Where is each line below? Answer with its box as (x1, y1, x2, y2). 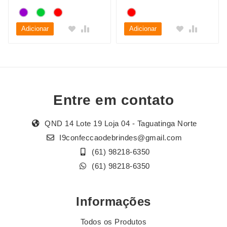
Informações (76, 195, 151, 209)
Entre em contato (53, 92, 174, 108)
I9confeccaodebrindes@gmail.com (57, 133, 182, 142)
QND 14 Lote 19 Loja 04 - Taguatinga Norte (42, 119, 197, 128)
